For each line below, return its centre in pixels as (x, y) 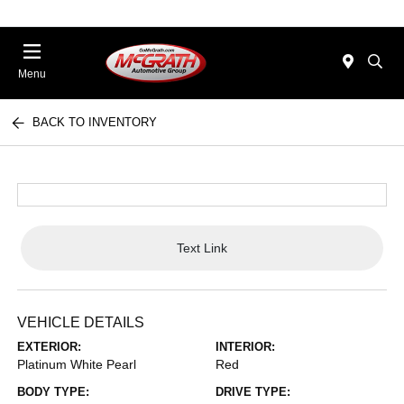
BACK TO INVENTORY (95, 122)
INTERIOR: (245, 347)
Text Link (202, 248)
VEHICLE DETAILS (81, 322)
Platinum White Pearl (77, 364)
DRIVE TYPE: (253, 392)
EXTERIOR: (50, 347)
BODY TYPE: (54, 392)
